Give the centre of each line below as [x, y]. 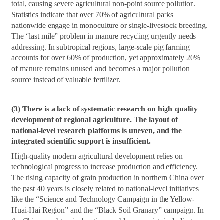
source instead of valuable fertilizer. [66, 79]
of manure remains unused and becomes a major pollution [101, 68]
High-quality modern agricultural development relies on [97, 156]
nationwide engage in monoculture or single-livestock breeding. [110, 25]
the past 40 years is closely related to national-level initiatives [105, 189]
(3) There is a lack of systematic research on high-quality [105, 109]
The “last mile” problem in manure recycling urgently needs [104, 36]
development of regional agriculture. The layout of [95, 120]
